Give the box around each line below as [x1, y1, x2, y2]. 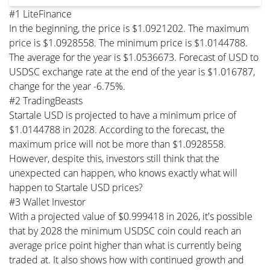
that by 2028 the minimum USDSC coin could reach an [9, 224, 241, 237]
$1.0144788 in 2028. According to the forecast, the [9, 122, 225, 136]
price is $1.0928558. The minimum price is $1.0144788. [9, 36, 248, 49]
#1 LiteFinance [9, 7, 72, 20]
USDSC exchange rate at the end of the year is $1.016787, [9, 64, 255, 78]
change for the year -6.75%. [9, 79, 125, 93]
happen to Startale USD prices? [9, 180, 143, 194]
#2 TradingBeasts [9, 93, 83, 107]
